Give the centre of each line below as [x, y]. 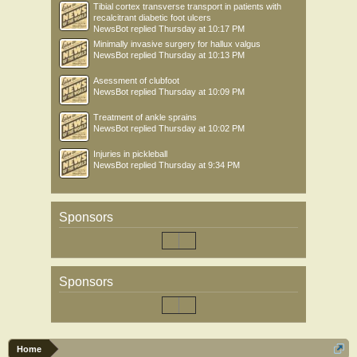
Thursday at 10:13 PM [202, 55]
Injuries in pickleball [130, 154]
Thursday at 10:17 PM [202, 29]
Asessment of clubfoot [136, 80]
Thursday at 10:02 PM [202, 128]
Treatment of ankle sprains [145, 117]
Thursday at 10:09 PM [202, 92]
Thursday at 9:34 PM [199, 165]
